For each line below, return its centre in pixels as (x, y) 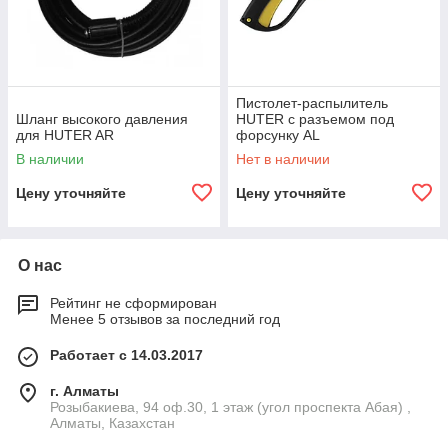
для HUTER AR (65, 135)
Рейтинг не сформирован (133, 303)
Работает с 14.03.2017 (126, 355)
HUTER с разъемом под (315, 119)
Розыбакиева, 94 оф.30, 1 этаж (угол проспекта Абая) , (230, 407)
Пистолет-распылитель (312, 103)
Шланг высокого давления (102, 119)
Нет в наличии (283, 159)
